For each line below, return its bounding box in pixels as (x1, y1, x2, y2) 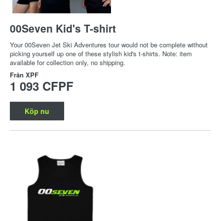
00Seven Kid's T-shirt (10, 20, 116, 36)
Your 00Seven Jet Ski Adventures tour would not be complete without (10, 39, 208, 49)
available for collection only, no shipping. (10, 57, 125, 67)
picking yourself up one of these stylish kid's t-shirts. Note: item (10, 48, 192, 58)
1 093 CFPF (10, 77, 74, 94)
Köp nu (25, 106, 49, 116)
